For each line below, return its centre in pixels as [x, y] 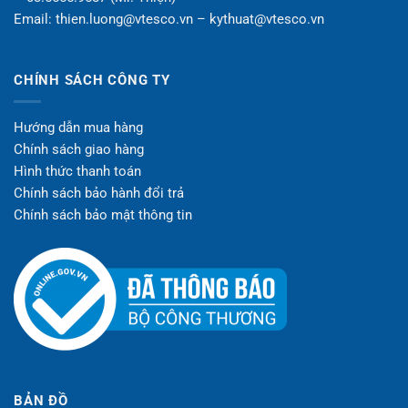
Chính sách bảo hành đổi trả [99, 193]
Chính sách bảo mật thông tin [103, 214]
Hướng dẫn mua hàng [78, 127]
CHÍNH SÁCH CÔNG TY [92, 80]
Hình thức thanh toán [77, 171]
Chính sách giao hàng [79, 149]
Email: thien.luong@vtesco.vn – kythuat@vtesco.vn [169, 20]
